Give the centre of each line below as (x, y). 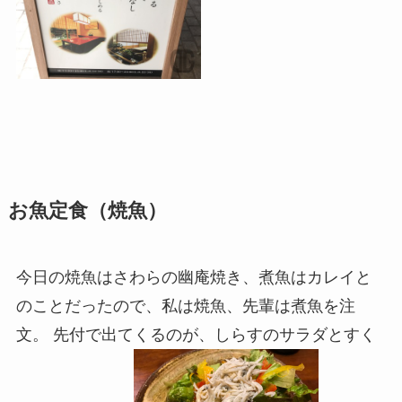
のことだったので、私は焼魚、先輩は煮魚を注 (185, 306)
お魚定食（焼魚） (87, 210)
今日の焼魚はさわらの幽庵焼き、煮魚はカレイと (193, 277)
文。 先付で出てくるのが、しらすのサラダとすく (196, 334)
